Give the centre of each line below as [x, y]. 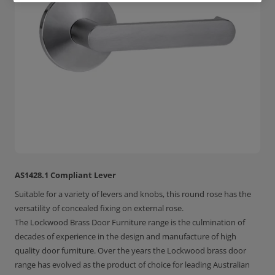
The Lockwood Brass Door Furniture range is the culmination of [130, 222]
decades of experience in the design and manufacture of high [126, 236]
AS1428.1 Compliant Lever [65, 175]
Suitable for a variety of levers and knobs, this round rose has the [133, 194]
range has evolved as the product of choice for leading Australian [132, 265]
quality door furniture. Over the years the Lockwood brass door [130, 250]
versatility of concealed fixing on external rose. [99, 208]
